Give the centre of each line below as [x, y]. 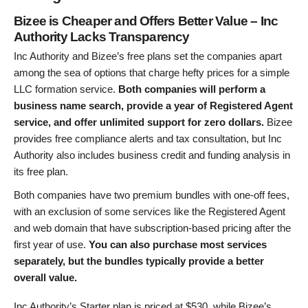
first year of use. [51, 244]
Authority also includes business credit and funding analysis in [152, 155]
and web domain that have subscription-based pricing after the [152, 228]
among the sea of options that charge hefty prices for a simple [152, 73]
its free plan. [41, 172]
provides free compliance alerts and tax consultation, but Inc [148, 139]
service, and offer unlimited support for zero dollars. [139, 122]
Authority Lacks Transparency [102, 36]
